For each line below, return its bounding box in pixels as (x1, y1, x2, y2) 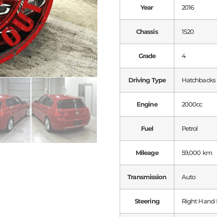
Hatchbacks (181, 76, 216, 84)
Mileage (135, 149, 158, 157)
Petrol (181, 124, 198, 133)
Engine (137, 100, 157, 108)
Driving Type (128, 76, 166, 84)
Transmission (127, 173, 167, 181)
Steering (134, 197, 159, 205)
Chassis (136, 28, 158, 36)
